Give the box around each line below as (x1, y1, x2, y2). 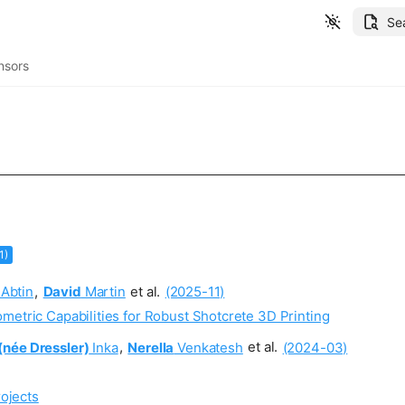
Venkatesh (174, 338, 243, 356)
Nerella (127, 338, 174, 356)
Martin (80, 282, 126, 300)
